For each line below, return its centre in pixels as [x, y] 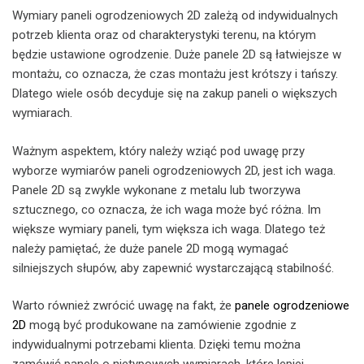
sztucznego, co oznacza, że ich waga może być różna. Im [167, 209]
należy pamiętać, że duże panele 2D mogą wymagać [150, 248]
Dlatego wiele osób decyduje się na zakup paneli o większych [175, 94]
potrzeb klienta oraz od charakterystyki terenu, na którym [164, 35]
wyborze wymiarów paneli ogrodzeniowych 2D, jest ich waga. [174, 170]
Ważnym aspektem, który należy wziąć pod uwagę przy [158, 151]
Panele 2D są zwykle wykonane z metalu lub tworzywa [156, 190]
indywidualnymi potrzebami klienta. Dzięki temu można [156, 345]
